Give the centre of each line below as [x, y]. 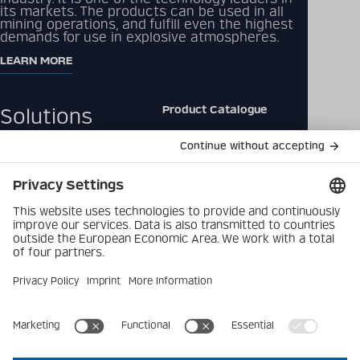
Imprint [182, 212]
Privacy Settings [207, 237]
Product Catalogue [214, 110]
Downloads [193, 135]
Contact [184, 160]
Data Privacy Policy [216, 186]
